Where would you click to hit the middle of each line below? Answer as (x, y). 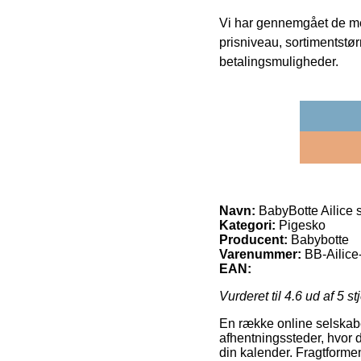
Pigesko (301, 225)
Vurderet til (252, 296)
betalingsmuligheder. (279, 61)
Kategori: (247, 225)
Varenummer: (260, 254)
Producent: (253, 239)
